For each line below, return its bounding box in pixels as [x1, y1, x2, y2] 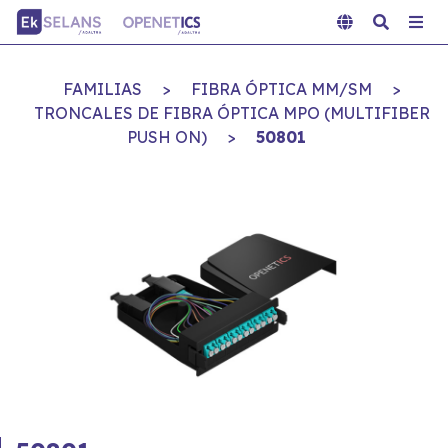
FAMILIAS [63, 79, 142, 99]
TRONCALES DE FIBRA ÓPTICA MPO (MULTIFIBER [34, 103, 430, 123]
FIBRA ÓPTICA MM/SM [191, 79, 372, 99]
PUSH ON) [126, 127, 207, 147]
